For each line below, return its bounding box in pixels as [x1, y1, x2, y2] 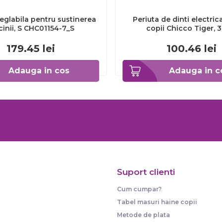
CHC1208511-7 [166, 33, 217, 42]
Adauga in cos [8, 66, 69, 75]
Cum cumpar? [117, 185, 162, 193]
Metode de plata [117, 211, 170, 219]
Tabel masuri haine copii [117, 198, 197, 206]
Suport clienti [117, 167, 175, 177]
